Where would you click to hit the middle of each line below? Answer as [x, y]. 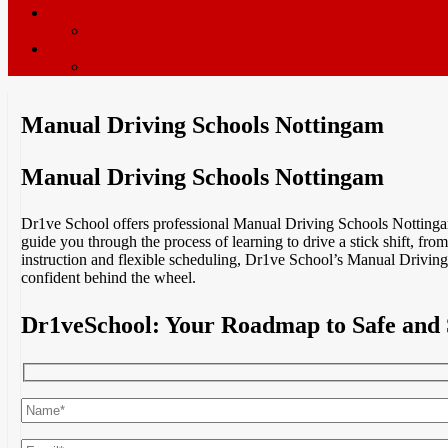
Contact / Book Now [114, 48]
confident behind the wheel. [109, 277]
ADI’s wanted [92, 12]
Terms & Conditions [152, 66]
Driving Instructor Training [173, 30]
